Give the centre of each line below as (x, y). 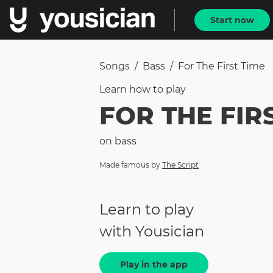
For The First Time (222, 66)
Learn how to (133, 89)
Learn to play (147, 210)
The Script (180, 165)
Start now (232, 20)
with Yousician (152, 232)
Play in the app (154, 265)
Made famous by (130, 165)
